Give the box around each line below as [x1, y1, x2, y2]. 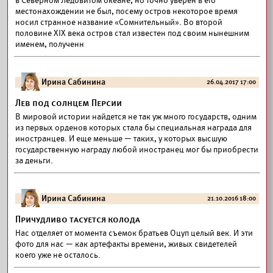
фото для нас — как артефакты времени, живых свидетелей [15, 239, 237, 249]
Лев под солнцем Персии [15, 97, 122, 108]
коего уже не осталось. [15, 250, 101, 260]
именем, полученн [15, 39, 84, 49]
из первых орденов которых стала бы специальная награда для [15, 122, 252, 133]
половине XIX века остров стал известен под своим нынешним [15, 28, 249, 38]
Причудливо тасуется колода [15, 214, 140, 225]
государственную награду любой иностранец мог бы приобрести [15, 144, 258, 155]
